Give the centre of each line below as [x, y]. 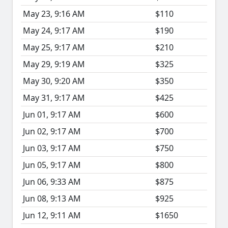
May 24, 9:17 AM [54, 31]
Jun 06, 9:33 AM [52, 182]
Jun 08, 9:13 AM [52, 199]
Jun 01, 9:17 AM [52, 115]
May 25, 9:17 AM [54, 48]
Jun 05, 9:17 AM [52, 165]
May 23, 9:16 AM [54, 14]
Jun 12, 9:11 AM [52, 216]
